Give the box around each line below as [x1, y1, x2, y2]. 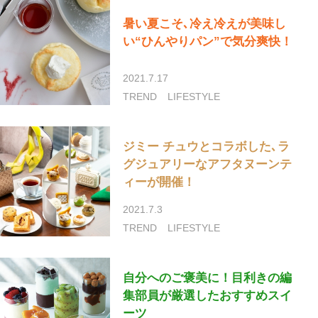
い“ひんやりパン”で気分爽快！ [123, 35, 293, 49]
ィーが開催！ [123, 175, 196, 189]
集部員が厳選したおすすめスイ [123, 288, 292, 302]
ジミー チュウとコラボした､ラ [123, 139, 290, 153]
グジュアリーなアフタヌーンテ [123, 157, 292, 171]
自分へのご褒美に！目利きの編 [123, 270, 292, 285]
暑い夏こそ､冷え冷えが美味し [123, 17, 287, 31]
